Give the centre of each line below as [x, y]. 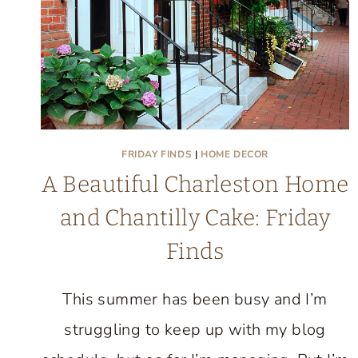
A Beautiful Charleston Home [195, 184]
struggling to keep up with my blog [195, 330]
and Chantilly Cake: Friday [195, 218]
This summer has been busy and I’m [195, 299]
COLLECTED [267, 34]
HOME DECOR [235, 154]
